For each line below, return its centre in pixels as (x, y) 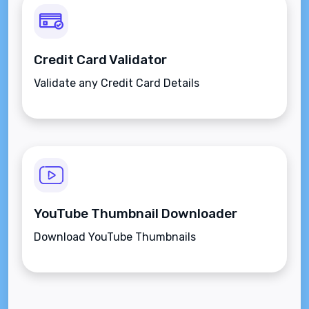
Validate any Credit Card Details (117, 83)
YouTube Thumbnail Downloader (136, 213)
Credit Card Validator (100, 60)
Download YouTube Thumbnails (115, 237)
